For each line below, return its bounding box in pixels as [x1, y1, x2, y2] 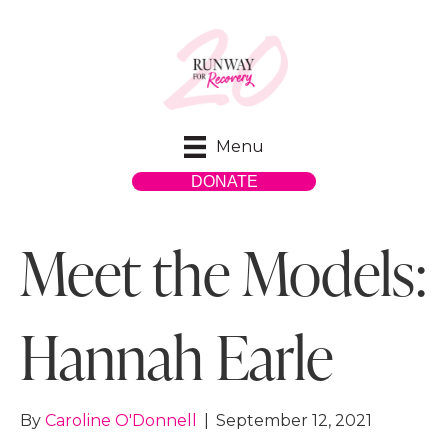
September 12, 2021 [216, 411, 372, 431]
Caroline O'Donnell [45, 411, 197, 431]
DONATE [190, 173, 258, 191]
